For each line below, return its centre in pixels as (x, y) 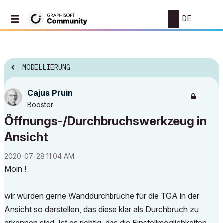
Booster (40, 104)
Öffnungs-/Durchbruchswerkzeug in (106, 121)
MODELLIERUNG (46, 67)
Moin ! (15, 169)
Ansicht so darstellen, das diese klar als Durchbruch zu (102, 209)
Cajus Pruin (50, 93)
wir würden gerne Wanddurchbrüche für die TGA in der (102, 196)
